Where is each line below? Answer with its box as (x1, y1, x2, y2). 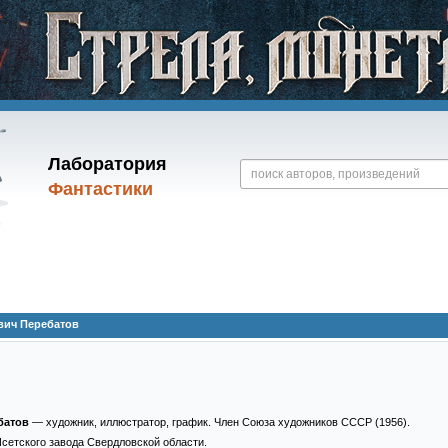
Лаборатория (47, 154, 167, 174)
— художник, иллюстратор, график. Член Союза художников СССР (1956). (28, 416, 410, 428)
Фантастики (47, 179, 153, 199)
